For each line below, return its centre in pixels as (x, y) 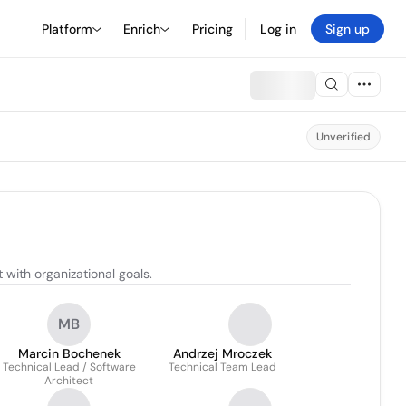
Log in (278, 29)
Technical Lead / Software (69, 367)
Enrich (142, 29)
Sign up (348, 29)
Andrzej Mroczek (222, 353)
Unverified (343, 137)
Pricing (213, 29)
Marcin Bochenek (69, 353)
